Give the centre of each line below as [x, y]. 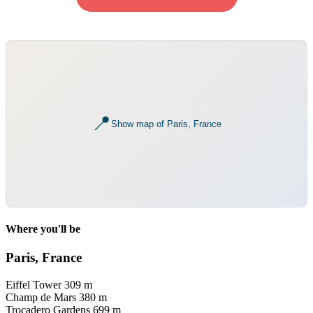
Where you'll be [43, 228]
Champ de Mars [41, 297]
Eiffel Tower [34, 284]
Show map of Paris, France [166, 124]
